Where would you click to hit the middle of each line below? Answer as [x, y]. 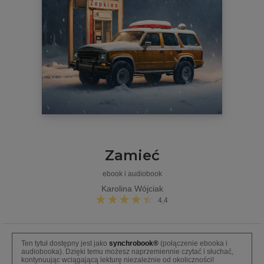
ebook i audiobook [132, 174]
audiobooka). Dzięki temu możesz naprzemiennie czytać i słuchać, [127, 252]
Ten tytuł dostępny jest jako [65, 244]
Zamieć [132, 156]
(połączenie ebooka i [193, 244]
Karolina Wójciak [132, 189]
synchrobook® [134, 244]
